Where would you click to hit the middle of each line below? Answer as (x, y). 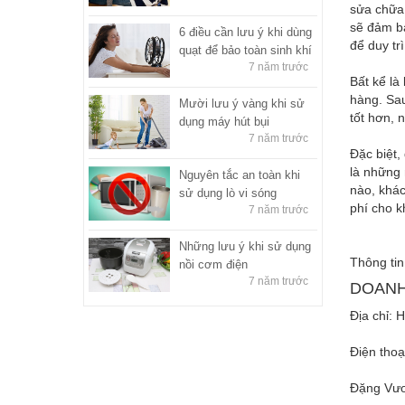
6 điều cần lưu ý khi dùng (245, 32)
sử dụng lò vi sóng (228, 193)
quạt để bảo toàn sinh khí (245, 50)
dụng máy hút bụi (224, 121)
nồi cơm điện (213, 264)
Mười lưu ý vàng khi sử (242, 103)
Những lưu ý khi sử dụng (245, 246)
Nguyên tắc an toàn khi (240, 174)
